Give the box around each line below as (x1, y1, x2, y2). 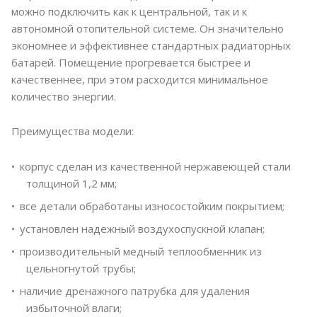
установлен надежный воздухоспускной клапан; (20, 221, 265, 236)
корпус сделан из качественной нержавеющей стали (20, 158, 291, 173)
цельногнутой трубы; (26, 260, 136, 275)
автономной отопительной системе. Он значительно (11, 21, 284, 35)
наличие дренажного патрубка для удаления (20, 283, 250, 298)
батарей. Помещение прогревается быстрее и (11, 54, 250, 69)
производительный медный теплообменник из (20, 243, 262, 258)
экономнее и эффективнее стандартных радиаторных (11, 38, 291, 52)
